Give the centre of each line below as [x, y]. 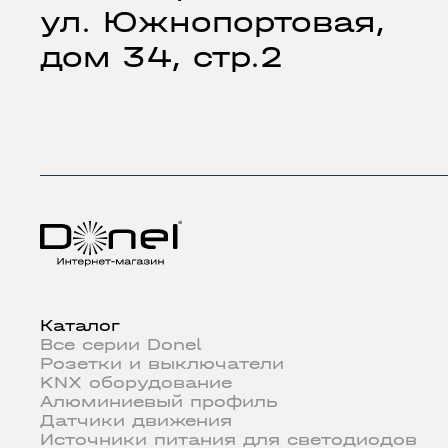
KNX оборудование [136, 383]
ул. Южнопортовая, [212, 22]
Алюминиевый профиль [159, 402]
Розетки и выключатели [162, 364]
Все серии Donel [120, 345]
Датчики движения [136, 421]
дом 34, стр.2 [161, 57]
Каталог [80, 326]
